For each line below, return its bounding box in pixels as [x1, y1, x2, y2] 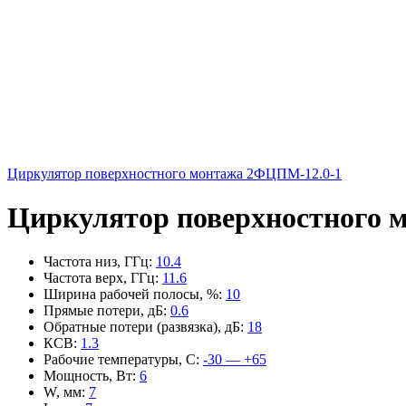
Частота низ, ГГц [43, 254, 149, 270]
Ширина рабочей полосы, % [43, 286, 218, 303]
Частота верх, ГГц [43, 270, 155, 286]
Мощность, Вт [43, 368, 132, 384]
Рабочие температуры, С [43, 352, 196, 368]
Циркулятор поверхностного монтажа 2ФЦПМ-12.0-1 [7, 165, 342, 181]
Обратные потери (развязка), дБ [43, 319, 240, 335]
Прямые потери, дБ [43, 303, 163, 319]
